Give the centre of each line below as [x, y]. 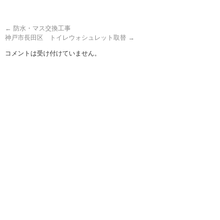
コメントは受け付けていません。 [53, 53]
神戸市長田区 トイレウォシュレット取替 [67, 37]
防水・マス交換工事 [41, 28]
